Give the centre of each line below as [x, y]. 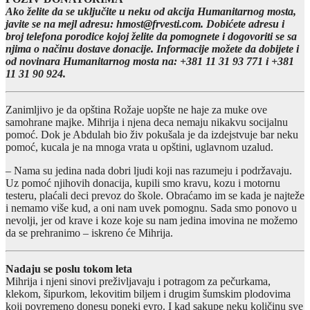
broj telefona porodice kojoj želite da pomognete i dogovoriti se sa [151, 36]
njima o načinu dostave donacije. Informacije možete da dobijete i [152, 48]
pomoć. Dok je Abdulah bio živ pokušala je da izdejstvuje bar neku [152, 134]
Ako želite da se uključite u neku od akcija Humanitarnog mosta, [151, 11]
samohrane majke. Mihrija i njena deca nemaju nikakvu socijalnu [147, 122]
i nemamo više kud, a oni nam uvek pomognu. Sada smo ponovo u [151, 208]
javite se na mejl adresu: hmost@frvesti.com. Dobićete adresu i [145, 24]
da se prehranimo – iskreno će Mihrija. [89, 232]
